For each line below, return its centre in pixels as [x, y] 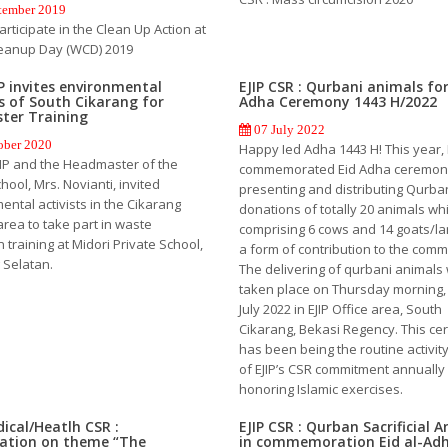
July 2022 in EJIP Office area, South [340, 308]
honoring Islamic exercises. [320, 388]
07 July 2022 [287, 129]
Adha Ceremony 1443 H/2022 [337, 101]
